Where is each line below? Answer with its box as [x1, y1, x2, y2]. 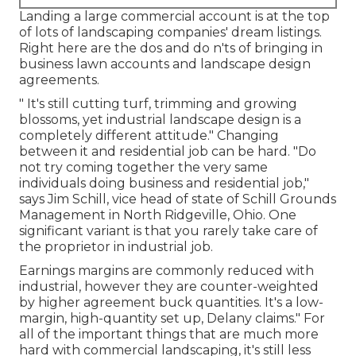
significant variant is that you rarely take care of [19, 223, 318, 239]
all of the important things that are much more [19, 327, 319, 342]
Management [19, 207, 106, 223]
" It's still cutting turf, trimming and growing [19, 96, 297, 112]
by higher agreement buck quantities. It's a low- [19, 295, 323, 311]
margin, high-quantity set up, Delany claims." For [19, 311, 325, 327]
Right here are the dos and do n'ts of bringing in [19, 41, 323, 56]
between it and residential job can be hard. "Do [19, 144, 316, 160]
